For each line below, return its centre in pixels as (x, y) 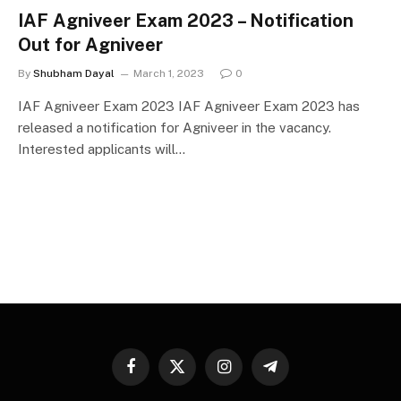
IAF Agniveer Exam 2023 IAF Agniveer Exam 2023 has (189, 106)
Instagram (249, 374)
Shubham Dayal (74, 73)
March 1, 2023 (169, 73)
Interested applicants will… (102, 149)
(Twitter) (199, 391)
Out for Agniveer (90, 44)
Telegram (295, 374)
